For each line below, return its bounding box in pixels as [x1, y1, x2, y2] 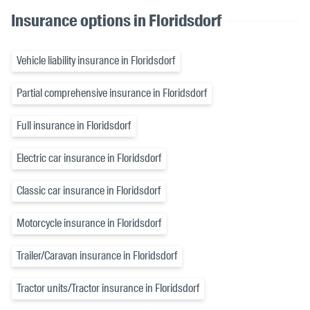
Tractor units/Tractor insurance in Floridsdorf [17, 281, 199, 296]
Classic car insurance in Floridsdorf [17, 183, 161, 199]
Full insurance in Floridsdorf [17, 118, 131, 134]
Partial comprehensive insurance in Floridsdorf [17, 86, 207, 101]
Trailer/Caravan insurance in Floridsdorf [17, 248, 177, 264]
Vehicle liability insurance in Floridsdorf [17, 53, 175, 69]
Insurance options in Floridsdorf [11, 10, 221, 32]
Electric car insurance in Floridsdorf [17, 151, 161, 166]
